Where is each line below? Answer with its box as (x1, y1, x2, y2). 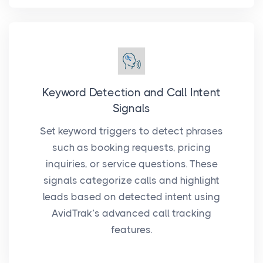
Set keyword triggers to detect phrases (40, 125, 223, 137)
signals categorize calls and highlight (43, 174, 220, 187)
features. (111, 224, 152, 236)
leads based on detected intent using (43, 191, 220, 203)
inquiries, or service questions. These (45, 158, 218, 170)
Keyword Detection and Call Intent (42, 86, 221, 100)
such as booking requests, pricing (52, 141, 211, 154)
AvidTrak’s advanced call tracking (52, 207, 211, 220)
